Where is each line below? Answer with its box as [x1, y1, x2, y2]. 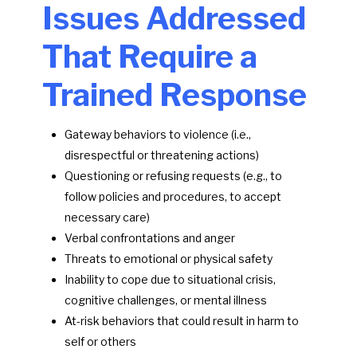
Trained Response [41, 76, 307, 115]
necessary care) [64, 210, 150, 225]
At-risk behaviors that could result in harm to [64, 314, 299, 328]
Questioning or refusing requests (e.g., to [64, 169, 282, 183]
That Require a [41, 37, 257, 76]
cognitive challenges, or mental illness [64, 293, 267, 308]
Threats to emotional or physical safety [64, 252, 273, 266]
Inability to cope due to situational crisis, [64, 273, 276, 287]
